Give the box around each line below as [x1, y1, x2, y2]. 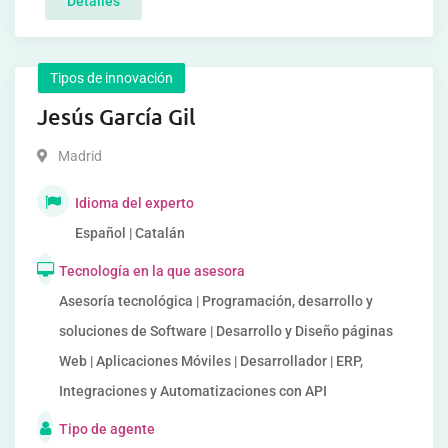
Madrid [58, 148, 102, 164]
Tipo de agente [59, 421, 156, 437]
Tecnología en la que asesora [59, 263, 245, 279]
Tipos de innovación [50, 70, 173, 86]
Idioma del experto [75, 195, 194, 211]
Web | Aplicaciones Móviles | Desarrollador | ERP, [59, 353, 363, 369]
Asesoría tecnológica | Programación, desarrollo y [59, 293, 373, 309]
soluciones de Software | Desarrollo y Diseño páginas [59, 323, 393, 339]
